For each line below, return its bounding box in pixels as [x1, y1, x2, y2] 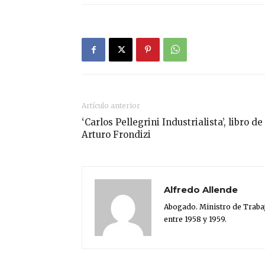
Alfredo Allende [164, 184, 238, 196]
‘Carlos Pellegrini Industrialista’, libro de [82, 117, 263, 128]
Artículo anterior [82, 101, 140, 111]
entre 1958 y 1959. [164, 215, 227, 224]
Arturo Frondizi [82, 129, 151, 141]
